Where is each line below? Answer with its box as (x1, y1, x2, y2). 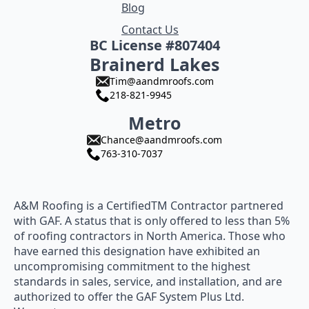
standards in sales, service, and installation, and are (14, 273, 282, 289)
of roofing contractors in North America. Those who (14, 228, 286, 243)
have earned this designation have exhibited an (14, 243, 260, 259)
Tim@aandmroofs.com (109, 74, 214, 88)
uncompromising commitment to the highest (14, 258, 250, 274)
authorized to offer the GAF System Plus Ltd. (14, 288, 244, 304)
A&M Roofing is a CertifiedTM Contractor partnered (14, 197, 283, 213)
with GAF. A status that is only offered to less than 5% (14, 212, 290, 228)
